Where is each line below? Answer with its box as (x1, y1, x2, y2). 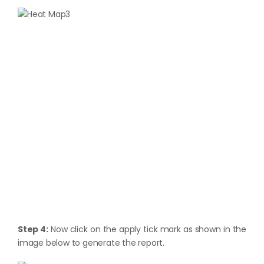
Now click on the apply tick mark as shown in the (48, 223, 246, 235)
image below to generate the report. (18, 237, 165, 249)
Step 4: (18, 223, 48, 235)
